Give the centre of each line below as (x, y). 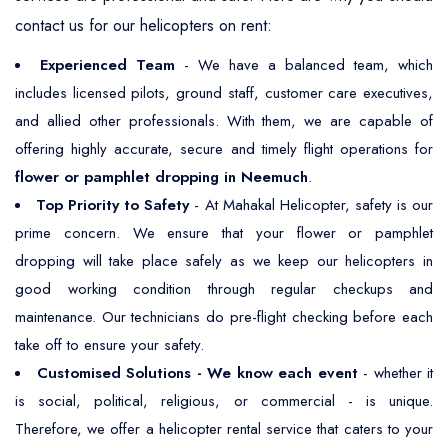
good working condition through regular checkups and (224, 289)
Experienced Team (112, 65)
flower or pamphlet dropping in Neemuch (161, 177)
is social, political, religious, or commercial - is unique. (224, 401)
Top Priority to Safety (113, 205)
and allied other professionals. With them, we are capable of (224, 121)
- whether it (395, 373)
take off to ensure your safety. (109, 345)
